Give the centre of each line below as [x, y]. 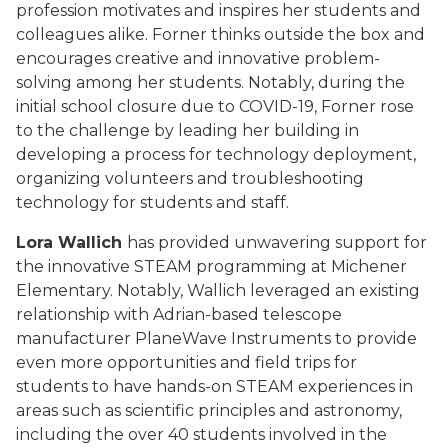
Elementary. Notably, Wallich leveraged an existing [218, 290]
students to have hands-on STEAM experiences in [214, 386]
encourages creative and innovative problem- [198, 58]
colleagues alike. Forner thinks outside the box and [220, 34]
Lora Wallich [71, 242]
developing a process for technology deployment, [216, 154]
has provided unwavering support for [277, 242]
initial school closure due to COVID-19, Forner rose [215, 106]
